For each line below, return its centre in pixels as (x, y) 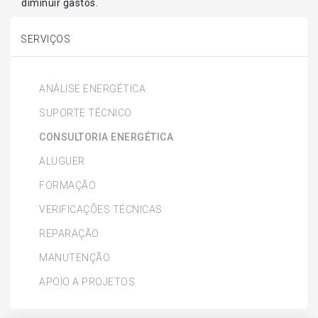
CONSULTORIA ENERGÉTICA (106, 137)
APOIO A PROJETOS (87, 281)
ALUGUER (62, 161)
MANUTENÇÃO (75, 257)
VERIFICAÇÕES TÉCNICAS (101, 209)
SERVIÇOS (45, 39)
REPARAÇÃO (69, 233)
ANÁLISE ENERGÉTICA (92, 88)
